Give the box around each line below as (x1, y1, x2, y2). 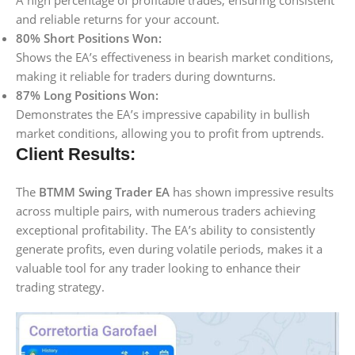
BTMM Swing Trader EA (39, 184, 170, 200)
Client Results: (16, 144, 136, 164)
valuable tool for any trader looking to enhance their (16, 260, 300, 276)
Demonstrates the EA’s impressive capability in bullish (16, 106, 310, 122)
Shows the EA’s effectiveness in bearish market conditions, (16, 49, 334, 65)
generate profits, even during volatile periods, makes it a (16, 241, 323, 257)
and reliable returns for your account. (16, 11, 219, 27)
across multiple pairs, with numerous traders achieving (16, 203, 315, 219)
